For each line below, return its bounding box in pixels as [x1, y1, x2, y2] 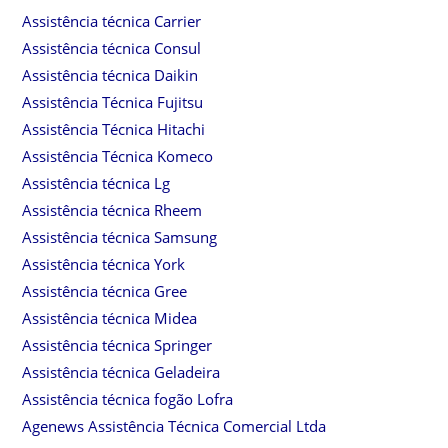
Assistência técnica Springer [22, 334, 213, 355]
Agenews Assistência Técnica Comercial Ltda [22, 415, 327, 436]
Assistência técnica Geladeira [22, 361, 221, 382]
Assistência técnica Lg [22, 172, 171, 193]
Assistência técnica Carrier [22, 10, 202, 31]
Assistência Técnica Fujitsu [22, 91, 204, 112]
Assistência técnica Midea [22, 307, 198, 328]
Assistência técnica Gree [22, 280, 188, 301]
